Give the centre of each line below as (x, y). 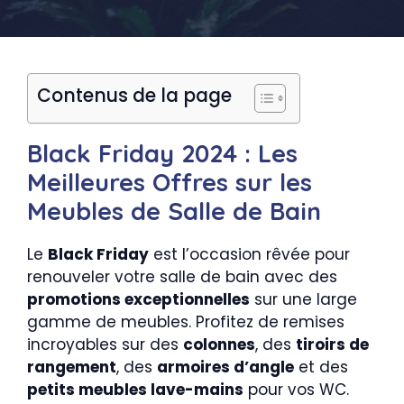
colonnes (219, 344)
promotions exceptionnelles (138, 299)
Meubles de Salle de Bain (174, 211)
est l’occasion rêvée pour (249, 254)
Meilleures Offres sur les (170, 182)
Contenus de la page (134, 96)
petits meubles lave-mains (135, 390)
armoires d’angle (225, 367)
